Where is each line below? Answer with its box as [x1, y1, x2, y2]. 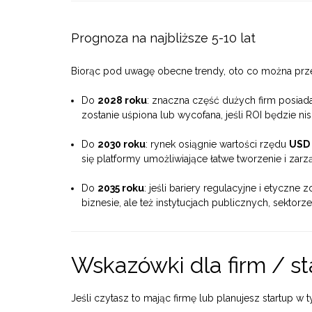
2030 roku [97, 139, 146, 150]
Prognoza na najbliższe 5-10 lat [71, 31, 256, 46]
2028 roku [97, 95, 147, 107]
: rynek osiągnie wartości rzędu [146, 139, 289, 150]
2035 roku [97, 182, 144, 194]
